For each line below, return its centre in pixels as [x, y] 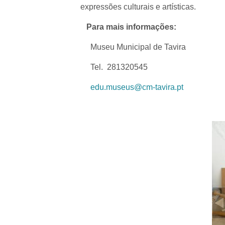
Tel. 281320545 [114, 67]
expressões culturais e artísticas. [138, 7]
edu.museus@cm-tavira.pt [137, 87]
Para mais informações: [128, 27]
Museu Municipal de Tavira [133, 47]
